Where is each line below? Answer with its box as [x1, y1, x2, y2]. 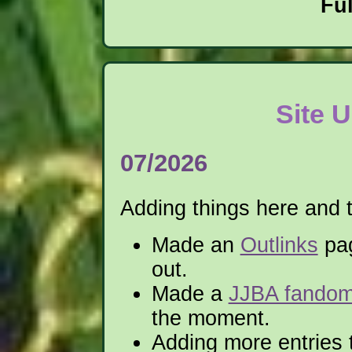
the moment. [151, 306, 270, 330]
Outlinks [240, 233, 318, 257]
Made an [151, 233, 240, 257]
